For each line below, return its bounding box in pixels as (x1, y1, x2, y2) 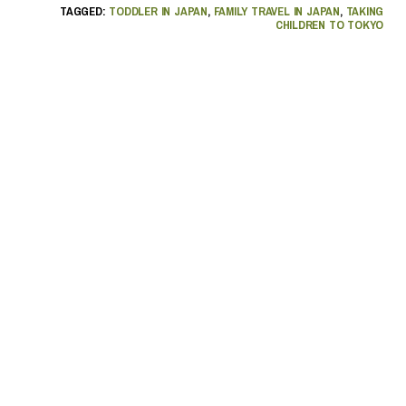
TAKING (345, 3, 383, 19)
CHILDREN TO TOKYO (275, 16, 383, 33)
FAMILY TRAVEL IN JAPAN (213, 3, 340, 19)
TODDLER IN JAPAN (109, 3, 208, 19)
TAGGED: (60, 3, 110, 19)
